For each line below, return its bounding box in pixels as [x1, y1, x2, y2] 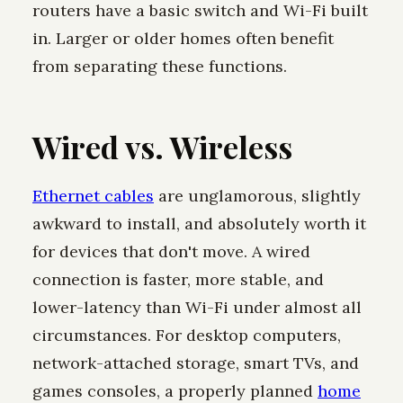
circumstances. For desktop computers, [32, 324, 341, 345]
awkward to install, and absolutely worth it [32, 212, 366, 234]
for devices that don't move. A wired [32, 240, 310, 262]
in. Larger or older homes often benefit [32, 27, 334, 49]
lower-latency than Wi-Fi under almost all [32, 296, 362, 318]
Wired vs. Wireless [32, 125, 292, 167]
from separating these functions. [32, 55, 287, 76]
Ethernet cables [32, 184, 154, 206]
